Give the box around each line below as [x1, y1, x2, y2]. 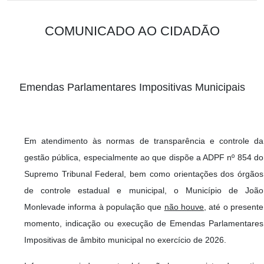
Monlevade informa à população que [24, 202, 164, 212]
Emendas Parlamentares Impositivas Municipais [19, 81, 245, 93]
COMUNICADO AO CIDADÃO [44, 23, 220, 38]
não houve [164, 202, 204, 212]
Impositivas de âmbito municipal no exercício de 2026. [24, 235, 226, 245]
